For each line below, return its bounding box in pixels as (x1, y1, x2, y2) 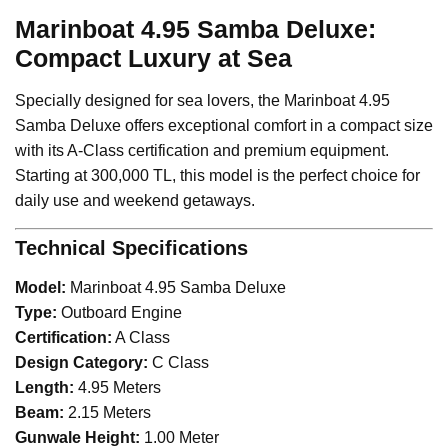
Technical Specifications (15, 236, 248, 259)
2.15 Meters (64, 403, 151, 421)
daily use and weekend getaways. (15, 191, 255, 209)
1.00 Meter (140, 428, 219, 446)
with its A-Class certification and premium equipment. (15, 141, 389, 159)
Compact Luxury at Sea (15, 43, 292, 72)
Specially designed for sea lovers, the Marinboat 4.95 (15, 91, 390, 109)
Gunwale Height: (15, 428, 140, 446)
